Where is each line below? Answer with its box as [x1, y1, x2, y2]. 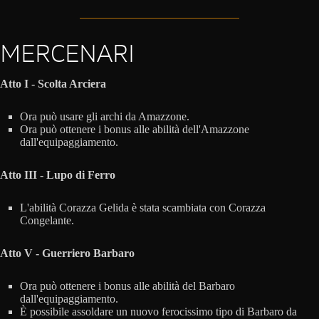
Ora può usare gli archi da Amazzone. [20, 110, 189, 122]
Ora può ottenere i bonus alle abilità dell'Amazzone [20, 122, 249, 135]
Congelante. [20, 214, 74, 226]
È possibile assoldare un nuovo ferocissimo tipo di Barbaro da [20, 305, 297, 318]
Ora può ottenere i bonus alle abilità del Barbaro [20, 279, 235, 292]
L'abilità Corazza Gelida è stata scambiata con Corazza [20, 201, 266, 214]
